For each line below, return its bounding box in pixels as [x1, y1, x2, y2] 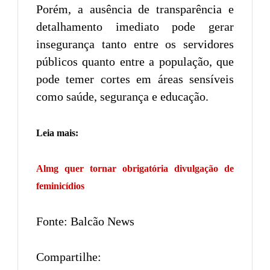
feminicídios [36, 181, 84, 192]
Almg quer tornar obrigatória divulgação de [36, 163, 234, 174]
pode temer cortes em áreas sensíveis [36, 72, 234, 86]
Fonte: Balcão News [36, 215, 134, 228]
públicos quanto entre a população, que [36, 55, 234, 69]
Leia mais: [36, 128, 78, 139]
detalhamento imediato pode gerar [36, 20, 234, 34]
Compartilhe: [36, 250, 101, 264]
